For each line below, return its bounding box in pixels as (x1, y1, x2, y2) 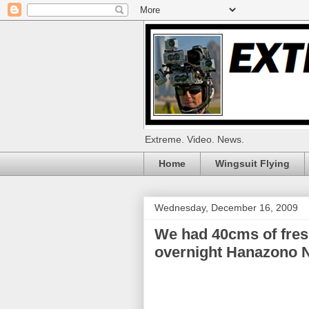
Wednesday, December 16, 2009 (154, 201, 298, 213)
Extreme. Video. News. (145, 134, 244, 145)
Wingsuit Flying (215, 158, 290, 170)
